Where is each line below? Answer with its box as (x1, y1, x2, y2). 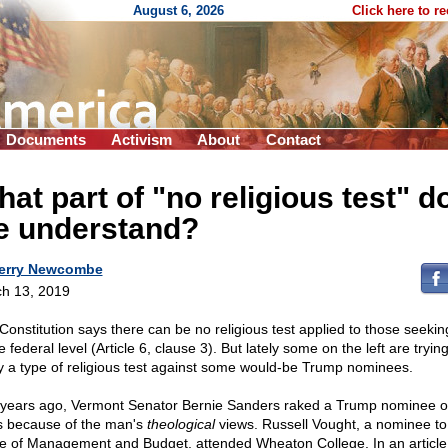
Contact (266, 131, 321, 148)
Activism (111, 131, 172, 148)
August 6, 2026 (133, 3, 224, 18)
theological (146, 416, 215, 432)
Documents (6, 131, 86, 148)
